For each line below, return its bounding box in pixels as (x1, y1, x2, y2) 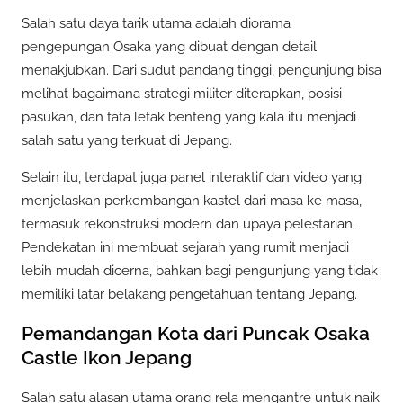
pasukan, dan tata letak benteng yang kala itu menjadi (22, 108, 356, 125)
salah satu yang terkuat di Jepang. (22, 131, 232, 148)
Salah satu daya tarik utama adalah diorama (22, 14, 291, 31)
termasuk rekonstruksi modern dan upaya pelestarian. (22, 215, 355, 232)
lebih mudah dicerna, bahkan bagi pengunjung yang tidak (22, 262, 378, 279)
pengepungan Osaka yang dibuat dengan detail (22, 38, 317, 55)
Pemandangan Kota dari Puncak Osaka (22, 322, 370, 345)
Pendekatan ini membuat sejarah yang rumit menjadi (22, 238, 349, 255)
